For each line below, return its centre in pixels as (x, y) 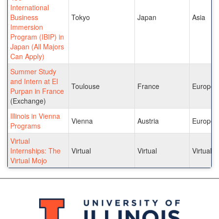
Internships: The (35, 150)
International (30, 7)
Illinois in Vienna (35, 116)
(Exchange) (28, 100)
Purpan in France (37, 91)
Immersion (27, 27)
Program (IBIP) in (37, 36)
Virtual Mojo (29, 160)
